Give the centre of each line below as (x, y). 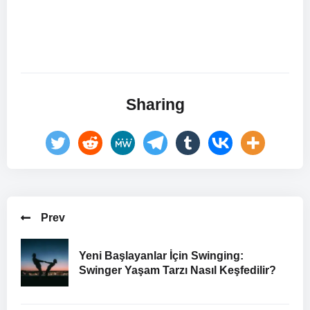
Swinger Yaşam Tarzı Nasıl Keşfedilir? (177, 270)
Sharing (155, 104)
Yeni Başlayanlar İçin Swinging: (161, 255)
